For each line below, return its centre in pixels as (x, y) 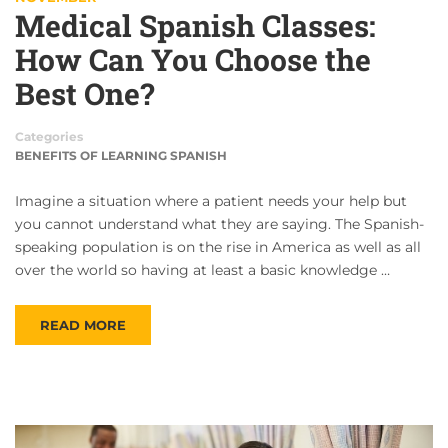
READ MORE (83, 325)
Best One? (84, 94)
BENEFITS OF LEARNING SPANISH (121, 156)
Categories (49, 137)
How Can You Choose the (193, 60)
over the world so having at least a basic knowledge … (202, 270)
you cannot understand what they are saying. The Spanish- (219, 224)
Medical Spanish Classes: (195, 26)
